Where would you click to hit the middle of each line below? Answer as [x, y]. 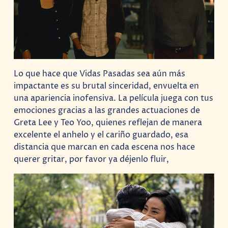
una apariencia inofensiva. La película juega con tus [114, 98]
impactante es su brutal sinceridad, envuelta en [107, 86]
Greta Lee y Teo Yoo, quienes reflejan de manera [108, 122]
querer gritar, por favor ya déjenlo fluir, [92, 159]
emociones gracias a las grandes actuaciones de [107, 110]
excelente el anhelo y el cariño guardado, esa [101, 135]
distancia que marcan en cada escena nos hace [105, 147]
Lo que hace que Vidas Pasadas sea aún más [100, 74]
